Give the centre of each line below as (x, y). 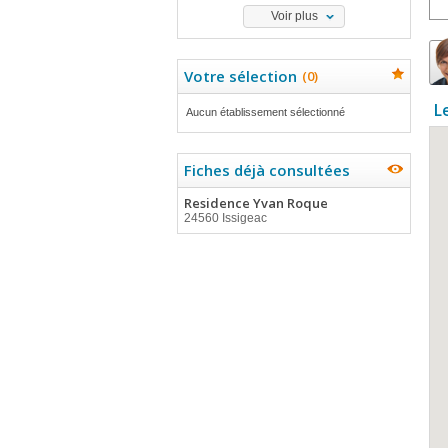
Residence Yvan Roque (256, 203)
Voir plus (294, 16)
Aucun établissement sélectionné (265, 112)
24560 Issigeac (225, 218)
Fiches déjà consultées (267, 170)
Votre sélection (240, 76)
